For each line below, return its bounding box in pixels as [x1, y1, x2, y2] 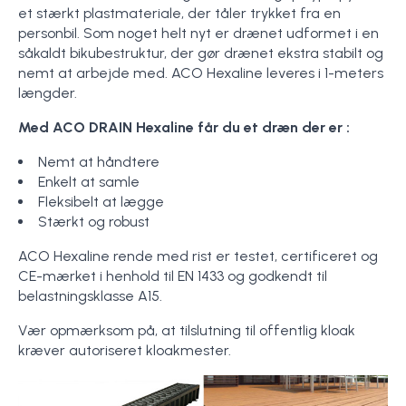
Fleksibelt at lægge [38, 193, 164, 210]
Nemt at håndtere [38, 153, 159, 170]
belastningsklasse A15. [18, 287, 162, 304]
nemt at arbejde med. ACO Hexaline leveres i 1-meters [18, 64, 383, 82]
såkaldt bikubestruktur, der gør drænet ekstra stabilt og [18, 44, 383, 62]
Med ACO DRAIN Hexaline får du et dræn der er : [18, 119, 350, 136]
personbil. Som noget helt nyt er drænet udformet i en [18, 24, 379, 42]
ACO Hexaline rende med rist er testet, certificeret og [18, 247, 378, 265]
